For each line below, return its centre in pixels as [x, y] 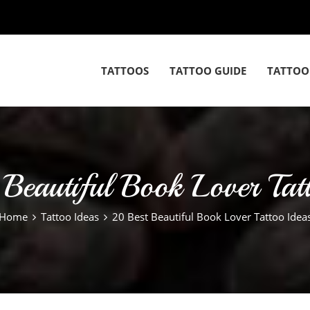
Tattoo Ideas [70, 217]
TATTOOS [125, 71]
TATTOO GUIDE [208, 71]
